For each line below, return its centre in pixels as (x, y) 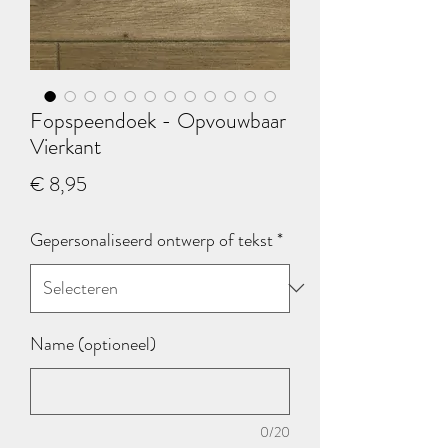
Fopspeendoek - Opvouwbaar (158, 120)
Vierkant (65, 146)
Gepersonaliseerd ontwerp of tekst (151, 239)
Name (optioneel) (93, 343)
